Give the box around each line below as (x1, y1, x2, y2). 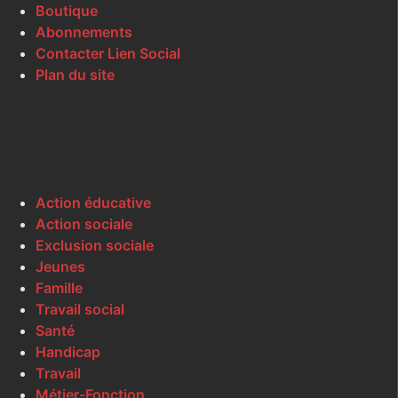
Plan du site (36, 66, 115, 84)
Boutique (36, 2, 98, 20)
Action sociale (36, 215, 132, 234)
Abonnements (36, 23, 132, 42)
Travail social (36, 300, 124, 319)
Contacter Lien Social (36, 44, 180, 63)
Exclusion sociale (36, 236, 154, 255)
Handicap (36, 343, 100, 362)
